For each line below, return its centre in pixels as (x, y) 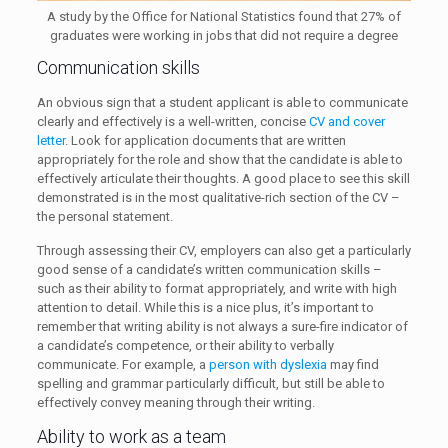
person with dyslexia (267, 365)
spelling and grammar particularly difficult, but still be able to (210, 384)
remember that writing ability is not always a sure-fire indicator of (222, 327)
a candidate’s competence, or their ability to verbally (185, 346)
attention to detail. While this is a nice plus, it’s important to (205, 308)
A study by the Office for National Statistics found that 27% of (224, 17)
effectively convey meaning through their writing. (175, 403)
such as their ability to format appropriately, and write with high (216, 289)
